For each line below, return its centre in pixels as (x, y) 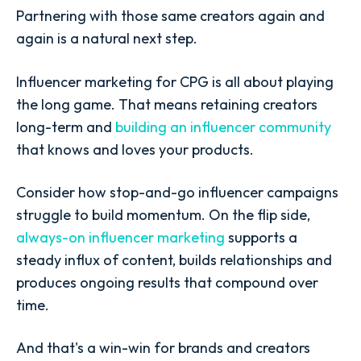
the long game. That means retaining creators (167, 104)
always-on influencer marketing (120, 237)
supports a (261, 237)
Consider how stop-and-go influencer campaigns (177, 192)
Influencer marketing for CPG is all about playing (175, 81)
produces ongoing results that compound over (167, 282)
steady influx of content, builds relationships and (174, 259)
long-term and (66, 127)
